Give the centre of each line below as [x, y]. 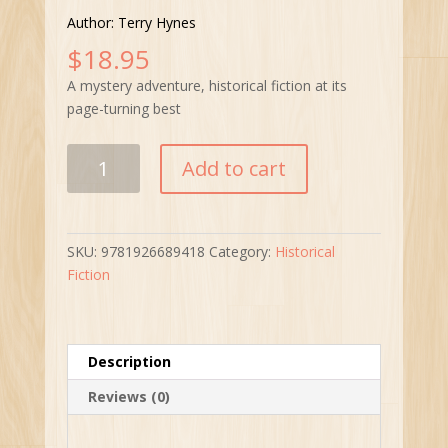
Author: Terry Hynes [132, 23]
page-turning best [124, 109]
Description [130, 362]
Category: [242, 252]
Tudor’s [90, 155]
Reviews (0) [129, 397]
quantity [92, 224]
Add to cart [233, 169]
